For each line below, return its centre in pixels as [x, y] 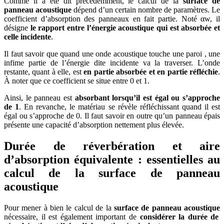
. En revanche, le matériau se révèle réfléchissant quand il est [120, 106]
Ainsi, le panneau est [39, 97]
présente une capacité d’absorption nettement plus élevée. [94, 124]
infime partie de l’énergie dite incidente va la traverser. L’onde [112, 62]
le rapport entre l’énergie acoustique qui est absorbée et [125, 27]
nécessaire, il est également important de [72, 216]
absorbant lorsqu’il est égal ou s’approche [147, 97]
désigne [17, 27]
